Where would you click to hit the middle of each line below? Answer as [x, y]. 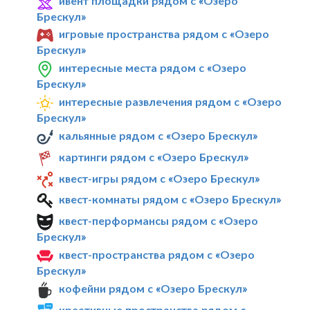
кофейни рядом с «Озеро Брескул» [153, 289]
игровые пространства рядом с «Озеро [164, 34]
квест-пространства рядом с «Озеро [157, 255]
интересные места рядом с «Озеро [153, 68]
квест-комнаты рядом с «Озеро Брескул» [170, 199]
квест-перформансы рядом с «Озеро [159, 221]
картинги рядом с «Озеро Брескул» [154, 156]
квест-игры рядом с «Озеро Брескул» [159, 178]
